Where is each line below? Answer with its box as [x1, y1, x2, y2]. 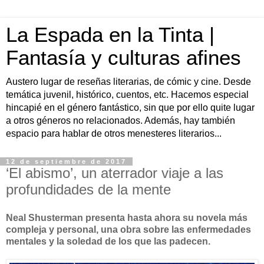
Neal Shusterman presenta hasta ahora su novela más [6, 212, 247, 223]
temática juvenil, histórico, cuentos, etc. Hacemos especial [6, 90, 249, 100]
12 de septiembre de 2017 [6, 158, 127, 165]
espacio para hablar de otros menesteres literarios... [6, 128, 222, 138]
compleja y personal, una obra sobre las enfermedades [6, 224, 251, 235]
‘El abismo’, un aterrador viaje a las [6, 165, 223, 181]
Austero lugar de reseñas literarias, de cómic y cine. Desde [6, 77, 251, 87]
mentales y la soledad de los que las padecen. [6, 236, 210, 246]
